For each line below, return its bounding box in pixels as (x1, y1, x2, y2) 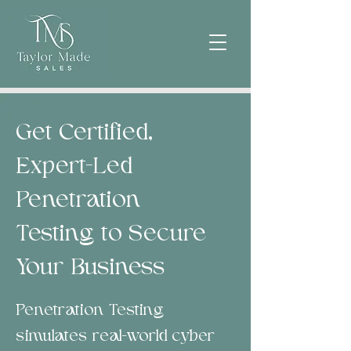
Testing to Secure (16, 223, 207, 246)
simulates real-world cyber (16, 329, 215, 345)
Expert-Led (16, 156, 133, 179)
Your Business (16, 257, 165, 280)
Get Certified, (16, 122, 153, 145)
